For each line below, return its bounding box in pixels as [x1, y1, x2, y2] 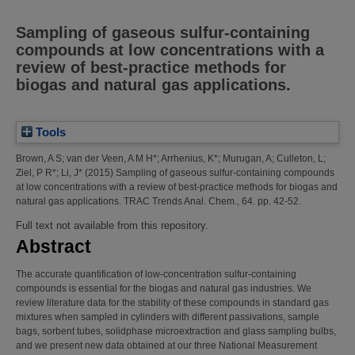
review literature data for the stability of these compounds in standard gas [16, 296, 329, 308]
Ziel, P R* [16, 167, 56, 179]
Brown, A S [16, 153, 62, 165]
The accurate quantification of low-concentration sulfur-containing [16, 268, 296, 280]
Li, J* [61, 167, 82, 179]
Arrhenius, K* [161, 153, 218, 165]
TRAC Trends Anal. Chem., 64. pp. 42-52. [121, 196, 301, 208]
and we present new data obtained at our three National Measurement [16, 339, 317, 351]
